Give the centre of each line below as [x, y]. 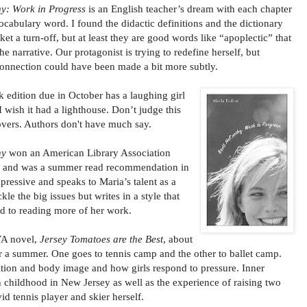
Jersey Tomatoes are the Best [101, 238]
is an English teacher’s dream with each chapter [189, 8]
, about [178, 238]
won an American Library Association [88, 152]
